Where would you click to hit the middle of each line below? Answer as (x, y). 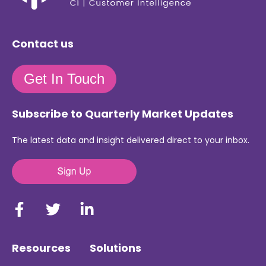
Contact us (43, 44)
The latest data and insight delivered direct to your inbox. (131, 140)
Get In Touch (64, 78)
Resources (41, 248)
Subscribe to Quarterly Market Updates (123, 114)
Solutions (115, 248)
